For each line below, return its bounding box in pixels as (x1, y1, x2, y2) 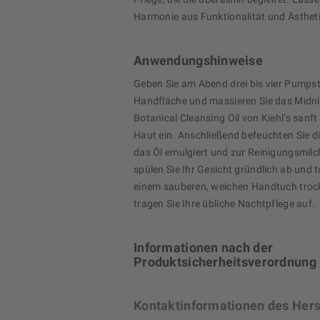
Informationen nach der (134, 240, 274, 256)
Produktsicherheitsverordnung (134, 254, 316, 270)
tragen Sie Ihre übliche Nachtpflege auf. (134, 198, 316, 210)
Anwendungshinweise (134, 53, 264, 69)
